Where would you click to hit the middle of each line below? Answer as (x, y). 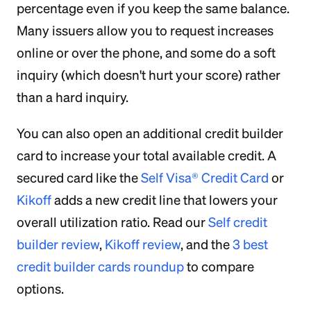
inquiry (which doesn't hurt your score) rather (149, 75)
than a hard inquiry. (73, 97)
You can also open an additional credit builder (150, 133)
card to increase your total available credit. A (146, 155)
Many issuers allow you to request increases (145, 31)
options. (40, 289)
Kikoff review (143, 244)
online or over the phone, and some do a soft (146, 53)
